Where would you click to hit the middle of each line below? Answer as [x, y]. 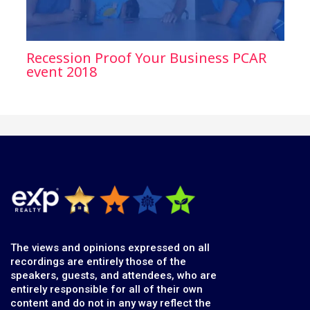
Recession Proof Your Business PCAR [146, 57]
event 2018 [61, 71]
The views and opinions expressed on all [110, 247]
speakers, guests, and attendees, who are [113, 275]
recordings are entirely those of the [98, 261]
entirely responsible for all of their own [107, 289]
